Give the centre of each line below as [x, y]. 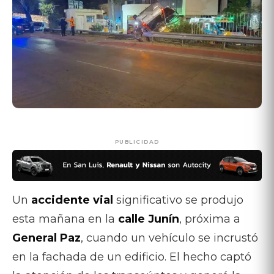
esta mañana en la [65, 219]
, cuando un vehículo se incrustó [169, 238]
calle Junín [149, 219]
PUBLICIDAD [137, 142]
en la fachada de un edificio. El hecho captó [132, 257]
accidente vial [72, 200]
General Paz [46, 238]
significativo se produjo [178, 200]
